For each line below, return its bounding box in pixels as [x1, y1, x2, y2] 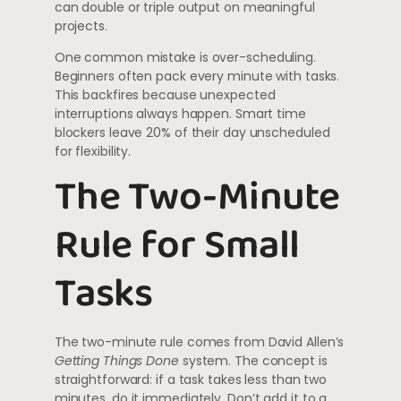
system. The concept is [178, 352, 328, 371]
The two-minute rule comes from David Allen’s [54, 333, 345, 352]
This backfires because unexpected [54, 85, 276, 104]
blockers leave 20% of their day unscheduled [54, 123, 330, 141]
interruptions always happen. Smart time [54, 104, 306, 123]
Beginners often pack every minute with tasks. [54, 66, 340, 85]
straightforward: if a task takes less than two [54, 371, 328, 389]
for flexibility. [54, 141, 132, 160]
